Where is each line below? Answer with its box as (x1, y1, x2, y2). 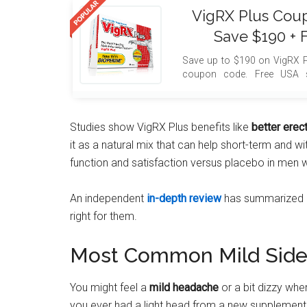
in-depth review (147, 191, 221, 205)
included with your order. (182, 82, 288, 93)
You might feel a (70, 280, 149, 294)
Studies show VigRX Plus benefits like (70, 120, 251, 134)
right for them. (70, 209, 137, 223)
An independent (70, 191, 147, 205)
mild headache (149, 280, 219, 294)
